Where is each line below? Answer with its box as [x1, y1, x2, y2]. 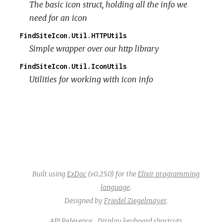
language [101, 182, 130, 192]
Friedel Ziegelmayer [104, 196, 166, 205]
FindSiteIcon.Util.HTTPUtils [20, 31, 127, 40]
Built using [32, 169, 67, 178]
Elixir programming [138, 169, 200, 178]
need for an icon [29, 12, 88, 23]
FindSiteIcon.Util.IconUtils [20, 61, 127, 70]
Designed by [64, 196, 104, 205]
